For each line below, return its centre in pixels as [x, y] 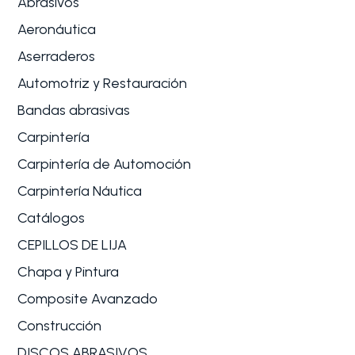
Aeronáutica [57, 29]
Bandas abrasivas [74, 110]
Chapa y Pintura [69, 271]
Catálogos [52, 218]
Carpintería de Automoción [105, 164]
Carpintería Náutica [80, 191]
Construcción [60, 325]
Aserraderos [57, 56]
